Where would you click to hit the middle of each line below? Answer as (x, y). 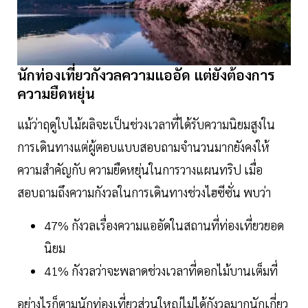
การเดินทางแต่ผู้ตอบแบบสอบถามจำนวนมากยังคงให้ (143, 146)
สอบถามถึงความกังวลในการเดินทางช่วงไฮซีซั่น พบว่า (144, 192)
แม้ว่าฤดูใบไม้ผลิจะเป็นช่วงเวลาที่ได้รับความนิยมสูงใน (146, 124)
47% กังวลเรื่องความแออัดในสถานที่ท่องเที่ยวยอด (164, 225)
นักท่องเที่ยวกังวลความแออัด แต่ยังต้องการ (146, 74)
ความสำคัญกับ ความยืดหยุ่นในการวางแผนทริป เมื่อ (140, 169)
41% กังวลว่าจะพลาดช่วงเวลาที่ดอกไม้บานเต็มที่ (161, 270)
